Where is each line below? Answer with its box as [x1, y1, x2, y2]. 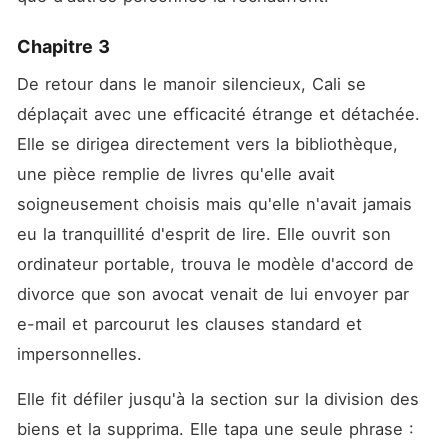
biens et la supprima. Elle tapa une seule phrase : [16, 419, 414, 439]
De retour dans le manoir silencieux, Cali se [16, 74, 366, 94]
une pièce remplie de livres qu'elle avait [16, 164, 335, 184]
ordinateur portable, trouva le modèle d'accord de [16, 254, 414, 274]
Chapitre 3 [16, 36, 110, 57]
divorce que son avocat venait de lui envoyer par [16, 284, 409, 304]
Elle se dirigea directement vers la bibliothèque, [16, 134, 398, 154]
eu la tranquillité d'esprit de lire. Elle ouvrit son [16, 224, 391, 244]
